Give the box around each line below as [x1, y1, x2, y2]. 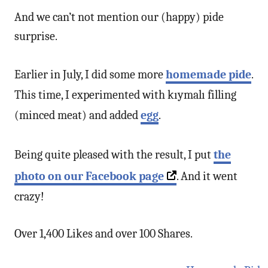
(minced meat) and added [14, 108, 141, 122]
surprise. [14, 29, 57, 43]
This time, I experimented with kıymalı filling [14, 87, 236, 102]
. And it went [176, 169, 237, 183]
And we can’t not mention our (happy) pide [14, 10, 224, 24]
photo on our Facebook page [14, 169, 164, 183]
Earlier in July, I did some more [14, 67, 166, 81]
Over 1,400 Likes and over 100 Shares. [14, 226, 193, 240]
